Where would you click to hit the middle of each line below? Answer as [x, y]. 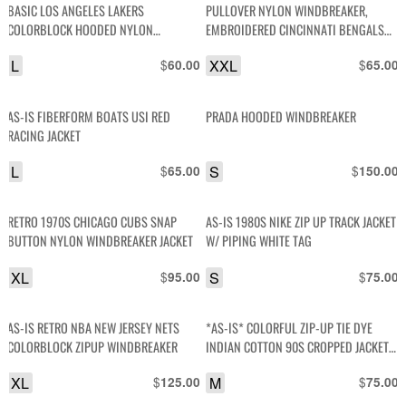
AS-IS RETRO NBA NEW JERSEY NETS [94, 327]
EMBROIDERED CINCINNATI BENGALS [295, 30]
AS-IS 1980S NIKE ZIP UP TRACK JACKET [301, 222]
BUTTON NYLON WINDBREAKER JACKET [101, 241]
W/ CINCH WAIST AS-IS [261, 365]
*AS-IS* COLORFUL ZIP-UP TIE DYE [290, 327]
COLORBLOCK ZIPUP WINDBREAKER [93, 346]
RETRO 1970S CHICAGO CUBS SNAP [92, 222]
